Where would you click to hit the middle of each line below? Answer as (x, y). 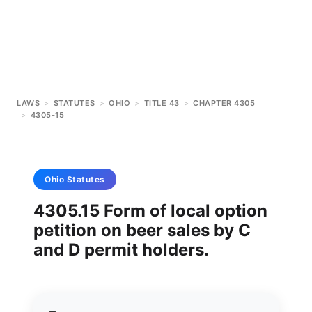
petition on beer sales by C (142, 230)
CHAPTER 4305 (224, 103)
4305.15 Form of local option (150, 211)
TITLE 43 (162, 103)
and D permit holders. (121, 250)
